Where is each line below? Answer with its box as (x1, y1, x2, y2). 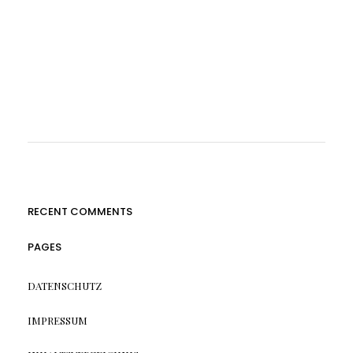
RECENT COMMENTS (27, 204, 132, 220)
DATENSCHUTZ (27, 279, 102, 293)
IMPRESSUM (27, 314, 87, 328)
